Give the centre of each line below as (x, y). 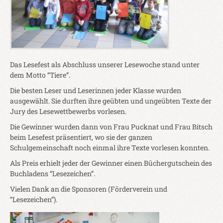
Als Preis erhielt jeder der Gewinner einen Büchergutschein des (111, 163)
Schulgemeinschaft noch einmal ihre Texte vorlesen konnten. (110, 148)
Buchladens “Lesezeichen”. (53, 174)
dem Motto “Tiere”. (40, 75)
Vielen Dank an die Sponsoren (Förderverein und (89, 189)
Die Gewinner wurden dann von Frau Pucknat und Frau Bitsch (111, 127)
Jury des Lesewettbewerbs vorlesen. (68, 111)
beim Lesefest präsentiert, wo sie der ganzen (81, 137)
